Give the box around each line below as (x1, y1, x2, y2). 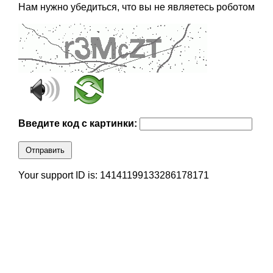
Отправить (25, 146, 65, 155)
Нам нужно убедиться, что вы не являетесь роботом (18, 2, 255, 13)
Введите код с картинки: (18, 118, 140, 129)
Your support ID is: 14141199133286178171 (18, 170, 209, 181)
